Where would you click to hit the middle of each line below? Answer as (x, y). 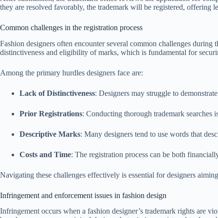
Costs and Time (45, 154)
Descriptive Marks (50, 134)
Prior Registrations (51, 113)
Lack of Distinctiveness (57, 93)
